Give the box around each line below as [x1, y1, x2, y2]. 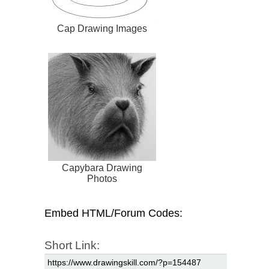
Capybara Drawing [62, 163, 142, 174]
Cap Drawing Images [57, 23, 147, 34]
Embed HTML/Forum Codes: [44, 207, 183, 220]
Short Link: [44, 239, 100, 252]
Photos [87, 174, 117, 184]
